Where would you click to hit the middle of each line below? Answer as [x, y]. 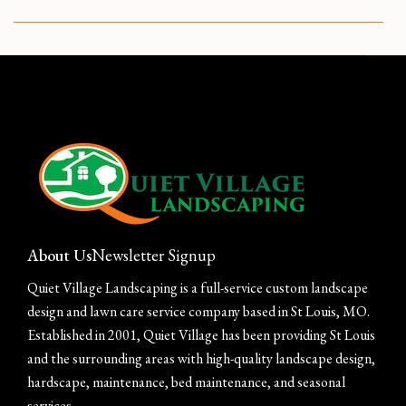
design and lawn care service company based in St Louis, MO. [198, 311]
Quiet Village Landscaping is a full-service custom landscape [198, 288]
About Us [59, 255]
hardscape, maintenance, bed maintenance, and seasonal [186, 382]
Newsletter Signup [154, 255]
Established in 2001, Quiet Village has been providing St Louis [201, 335]
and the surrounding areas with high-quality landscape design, [201, 358]
